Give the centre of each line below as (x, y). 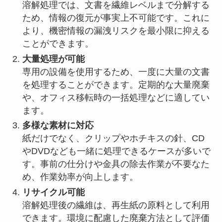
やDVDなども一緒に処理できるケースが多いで (116, 151)
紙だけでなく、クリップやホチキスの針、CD (113, 139)
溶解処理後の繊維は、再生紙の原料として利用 (116, 205)
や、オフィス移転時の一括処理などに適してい (116, 97)
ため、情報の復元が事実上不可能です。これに (116, 18)
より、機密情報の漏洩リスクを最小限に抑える (116, 31)
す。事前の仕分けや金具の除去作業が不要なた (116, 164)
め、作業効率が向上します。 (80, 177)
